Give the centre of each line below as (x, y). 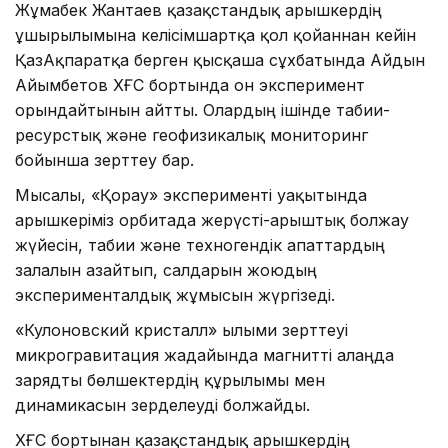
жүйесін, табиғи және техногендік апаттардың (200, 244)
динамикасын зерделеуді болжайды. (162, 404)
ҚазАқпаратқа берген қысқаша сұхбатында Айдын (220, 59)
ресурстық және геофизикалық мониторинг (191, 134)
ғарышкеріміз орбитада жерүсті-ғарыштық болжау (212, 219)
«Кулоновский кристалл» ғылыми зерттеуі (181, 329)
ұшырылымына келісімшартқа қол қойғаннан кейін (215, 34)
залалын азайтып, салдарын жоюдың (166, 269)
